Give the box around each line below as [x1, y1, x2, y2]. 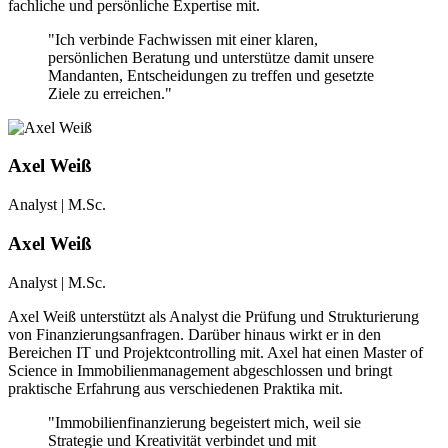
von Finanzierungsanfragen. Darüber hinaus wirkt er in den [8, 325, 381, 343]
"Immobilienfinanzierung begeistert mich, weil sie [48, 413, 361, 431]
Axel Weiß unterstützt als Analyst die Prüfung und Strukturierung [8, 307, 419, 325]
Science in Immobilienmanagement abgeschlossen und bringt [8, 361, 392, 379]
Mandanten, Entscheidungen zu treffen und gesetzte [48, 66, 374, 84]
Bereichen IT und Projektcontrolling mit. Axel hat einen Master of [8, 343, 423, 361]
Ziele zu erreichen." [48, 84, 172, 102]
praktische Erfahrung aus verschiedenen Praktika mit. [8, 379, 343, 397]
